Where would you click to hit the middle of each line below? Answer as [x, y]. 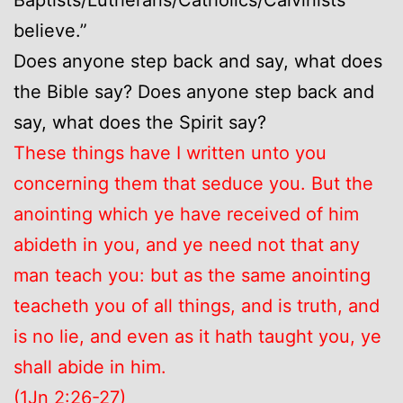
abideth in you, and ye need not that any [187, 244]
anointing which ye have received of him [186, 214]
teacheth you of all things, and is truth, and [197, 305]
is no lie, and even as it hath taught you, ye [197, 336]
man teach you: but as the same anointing [192, 275]
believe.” [50, 30]
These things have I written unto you [170, 152]
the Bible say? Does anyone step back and [194, 91]
